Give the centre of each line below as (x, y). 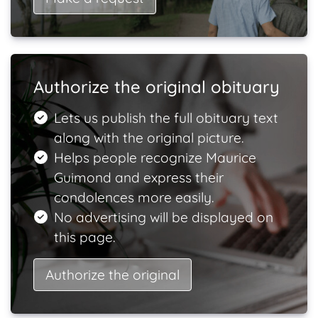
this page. (84, 237)
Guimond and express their (138, 177)
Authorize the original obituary (157, 87)
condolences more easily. (133, 197)
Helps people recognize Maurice (155, 158)
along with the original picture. (148, 138)
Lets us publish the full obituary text (166, 118)
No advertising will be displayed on (163, 217)
